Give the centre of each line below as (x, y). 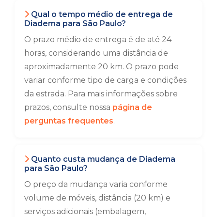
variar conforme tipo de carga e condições (105, 80)
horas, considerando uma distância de (96, 53)
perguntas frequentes (69, 121)
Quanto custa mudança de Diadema (102, 159)
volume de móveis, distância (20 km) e (97, 198)
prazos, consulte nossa (68, 107)
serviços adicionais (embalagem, (85, 211)
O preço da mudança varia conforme (96, 184)
